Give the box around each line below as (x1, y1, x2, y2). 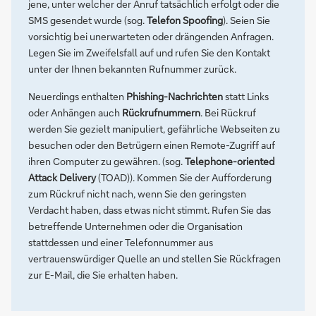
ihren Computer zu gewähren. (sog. (28, 154, 185, 168)
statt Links (223, 90, 269, 103)
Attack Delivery (28, 171, 96, 184)
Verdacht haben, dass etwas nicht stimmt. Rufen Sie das (28, 203, 271, 217)
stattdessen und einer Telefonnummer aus (28, 236, 213, 249)
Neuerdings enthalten (28, 90, 126, 103)
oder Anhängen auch (28, 106, 122, 119)
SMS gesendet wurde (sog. (28, 13, 147, 27)
